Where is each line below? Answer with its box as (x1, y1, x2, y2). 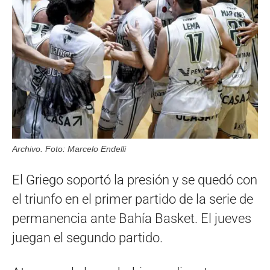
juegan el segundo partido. (12, 230, 163, 245)
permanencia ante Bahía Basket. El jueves (12, 210, 251, 226)
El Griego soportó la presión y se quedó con (12, 172, 257, 187)
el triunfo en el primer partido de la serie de (12, 191, 253, 207)
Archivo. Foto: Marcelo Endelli (12, 143, 126, 154)
